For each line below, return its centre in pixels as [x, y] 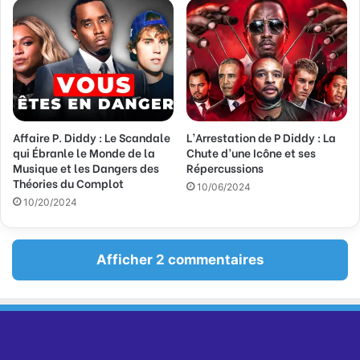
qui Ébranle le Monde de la [84, 153]
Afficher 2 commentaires [180, 260]
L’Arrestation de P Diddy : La [261, 137]
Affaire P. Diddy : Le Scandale [92, 137]
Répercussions [225, 168]
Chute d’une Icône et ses [251, 153]
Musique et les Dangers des [86, 168]
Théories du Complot [68, 183]
